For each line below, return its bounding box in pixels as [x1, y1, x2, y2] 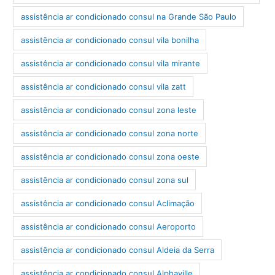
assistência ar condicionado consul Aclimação [20, 198, 195, 208]
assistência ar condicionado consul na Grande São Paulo [20, 11, 236, 21]
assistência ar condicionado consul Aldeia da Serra [20, 244, 214, 255]
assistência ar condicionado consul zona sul [20, 174, 188, 185]
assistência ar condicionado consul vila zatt [20, 81, 186, 91]
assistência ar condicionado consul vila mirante [20, 58, 200, 68]
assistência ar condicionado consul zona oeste [20, 151, 199, 161]
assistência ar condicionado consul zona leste [20, 104, 196, 115]
